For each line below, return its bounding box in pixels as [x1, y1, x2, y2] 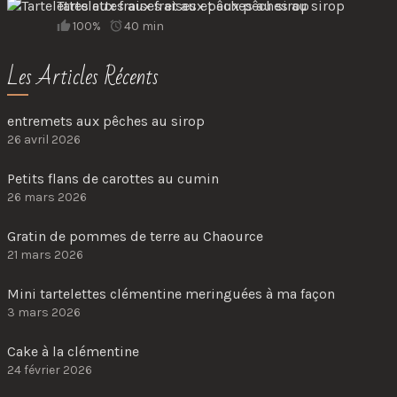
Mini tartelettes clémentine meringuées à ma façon [7, 285, 335, 303]
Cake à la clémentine [7, 343, 139, 361]
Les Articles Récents [7, 56, 159, 99]
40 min [124, 19, 165, 35]
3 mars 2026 [7, 305, 81, 321]
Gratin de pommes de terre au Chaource [7, 228, 263, 245]
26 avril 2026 [7, 132, 81, 148]
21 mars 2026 [7, 247, 83, 263]
